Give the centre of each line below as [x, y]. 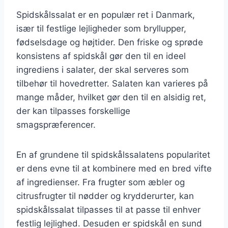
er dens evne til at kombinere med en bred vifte [114, 168]
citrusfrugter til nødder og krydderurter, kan [105, 196]
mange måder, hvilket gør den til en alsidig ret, [111, 97]
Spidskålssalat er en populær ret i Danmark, [106, 15]
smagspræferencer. [56, 124]
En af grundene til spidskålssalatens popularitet [113, 154]
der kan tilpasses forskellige [73, 111]
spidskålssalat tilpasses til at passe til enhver [108, 209]
